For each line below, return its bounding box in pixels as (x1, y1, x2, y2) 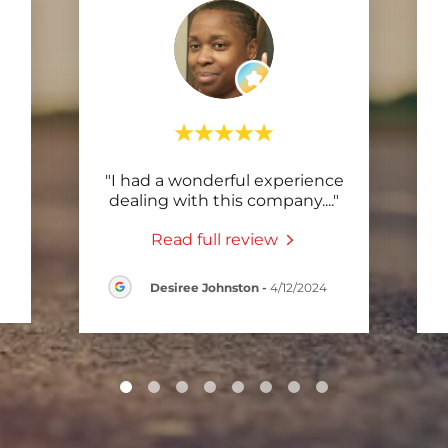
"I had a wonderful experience (104, 171, 344, 190)
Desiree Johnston (149, 279, 259, 295)
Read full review (150, 230, 278, 250)
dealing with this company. (109, 191, 325, 210)
